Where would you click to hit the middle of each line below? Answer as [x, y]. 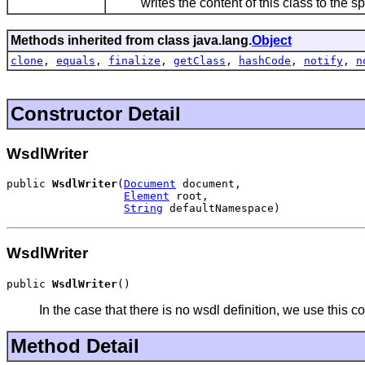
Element [147, 196]
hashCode [265, 60]
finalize [134, 60]
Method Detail [75, 345]
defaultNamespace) [222, 209]
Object [272, 40]
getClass [200, 60]
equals [76, 60]
